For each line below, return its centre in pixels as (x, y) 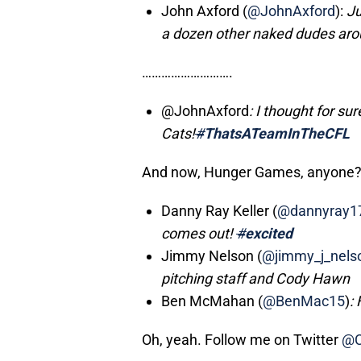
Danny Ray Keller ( (219, 211)
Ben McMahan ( (212, 301)
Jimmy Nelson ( (212, 256)
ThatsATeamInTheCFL (277, 134)
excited (269, 234)
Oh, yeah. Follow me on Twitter (242, 340)
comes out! (199, 234)
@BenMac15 (304, 301)
